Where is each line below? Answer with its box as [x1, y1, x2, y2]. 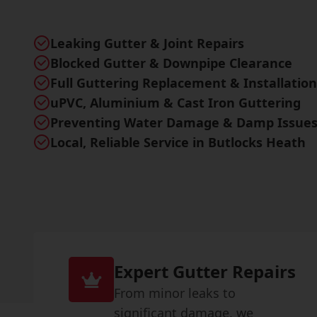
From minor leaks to [114, 284, 236, 301]
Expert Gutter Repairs [114, 260, 296, 283]
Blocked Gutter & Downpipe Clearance [50, 54, 292, 71]
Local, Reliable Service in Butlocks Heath [50, 134, 306, 151]
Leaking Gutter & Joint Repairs [50, 35, 244, 52]
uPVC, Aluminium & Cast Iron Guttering [50, 94, 301, 111]
